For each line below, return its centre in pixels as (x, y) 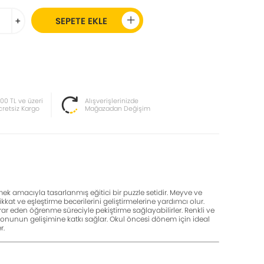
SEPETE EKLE (81, 21)
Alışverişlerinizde (111, 101)
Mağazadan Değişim (117, 108)
